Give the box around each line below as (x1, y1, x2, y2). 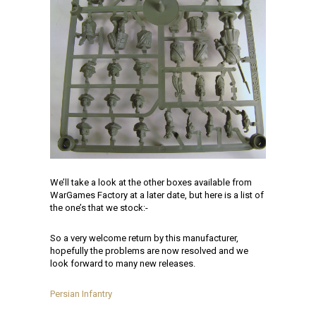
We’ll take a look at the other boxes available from (50, 176, 252, 188)
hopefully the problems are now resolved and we (50, 245, 248, 256)
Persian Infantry (50, 288, 112, 299)
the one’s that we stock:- (50, 202, 148, 213)
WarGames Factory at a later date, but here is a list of (50, 189, 264, 200)
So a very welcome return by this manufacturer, (50, 232, 238, 243)
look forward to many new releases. (50, 257, 195, 269)
